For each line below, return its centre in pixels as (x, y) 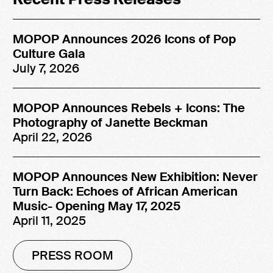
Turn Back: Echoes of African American (125, 191)
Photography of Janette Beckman (110, 122)
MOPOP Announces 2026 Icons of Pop (124, 39)
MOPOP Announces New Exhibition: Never (135, 176)
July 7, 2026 (46, 68)
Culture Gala (49, 53)
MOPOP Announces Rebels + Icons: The (129, 108)
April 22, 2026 (52, 137)
